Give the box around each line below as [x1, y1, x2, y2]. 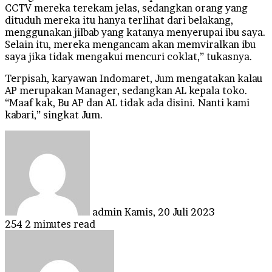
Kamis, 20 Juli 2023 [124, 205, 214, 218]
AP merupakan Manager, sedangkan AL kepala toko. [5, 84, 248, 97]
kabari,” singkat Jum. [5, 108, 103, 121]
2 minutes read [25, 217, 95, 230]
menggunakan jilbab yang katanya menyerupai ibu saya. [5, 25, 266, 38]
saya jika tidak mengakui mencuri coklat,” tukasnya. [5, 50, 253, 63]
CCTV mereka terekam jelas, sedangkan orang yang [5, 1, 248, 14]
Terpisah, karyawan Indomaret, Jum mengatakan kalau [5, 72, 262, 84]
